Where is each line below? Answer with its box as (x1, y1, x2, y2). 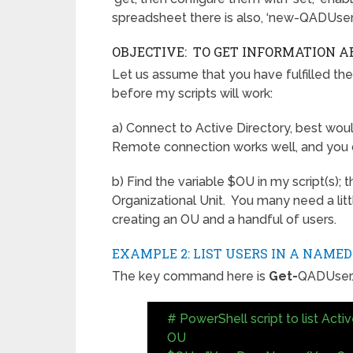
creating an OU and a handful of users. (112, 212, 336, 228)
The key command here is (112, 269, 269, 284)
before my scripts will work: (112, 86, 273, 102)
